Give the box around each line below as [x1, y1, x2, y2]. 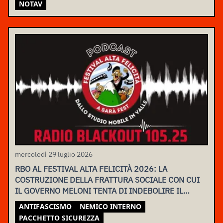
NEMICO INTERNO [80, 201, 141, 211]
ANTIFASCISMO [19, 201, 72, 211]
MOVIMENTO [15, 196, 61, 207]
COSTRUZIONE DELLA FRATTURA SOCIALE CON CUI [15, 174, 200, 185]
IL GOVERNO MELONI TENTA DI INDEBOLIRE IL [15, 185, 183, 196]
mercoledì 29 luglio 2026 [15, 149, 93, 159]
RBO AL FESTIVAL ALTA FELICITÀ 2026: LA [15, 163, 167, 174]
